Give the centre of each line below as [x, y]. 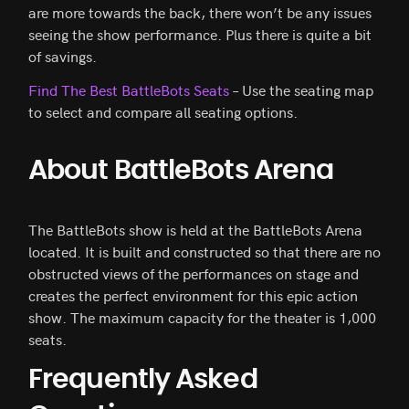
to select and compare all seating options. [163, 112]
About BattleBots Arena [181, 171]
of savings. [63, 56]
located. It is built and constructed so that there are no [204, 252]
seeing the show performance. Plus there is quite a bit [200, 34]
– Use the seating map [301, 90]
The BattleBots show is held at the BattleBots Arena [195, 230]
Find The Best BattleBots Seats [129, 90]
